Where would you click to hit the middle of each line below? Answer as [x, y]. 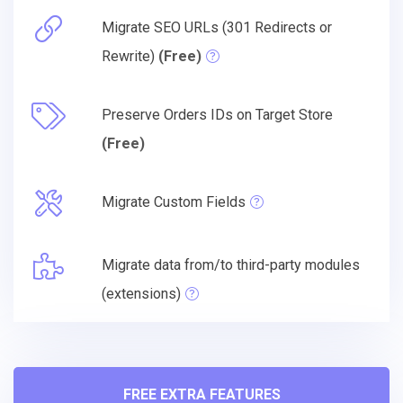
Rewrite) [130, 56]
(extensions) [141, 293]
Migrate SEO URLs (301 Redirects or [217, 27]
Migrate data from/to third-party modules [231, 264]
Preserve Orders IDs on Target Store [217, 114]
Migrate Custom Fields [174, 201]
